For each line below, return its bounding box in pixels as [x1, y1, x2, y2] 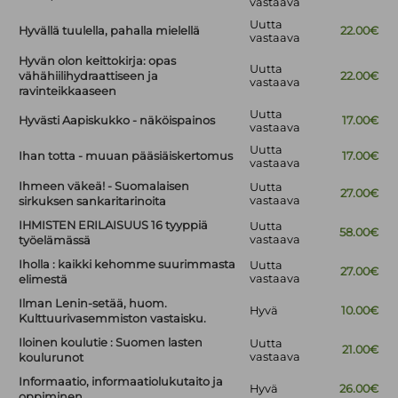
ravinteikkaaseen [19, 84, 117, 99]
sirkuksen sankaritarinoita [19, 195, 167, 209]
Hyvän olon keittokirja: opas [19, 54, 177, 68]
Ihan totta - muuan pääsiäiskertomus [19, 149, 234, 163]
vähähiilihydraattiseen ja [19, 69, 159, 84]
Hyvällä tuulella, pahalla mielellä [19, 24, 201, 38]
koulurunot [19, 351, 84, 365]
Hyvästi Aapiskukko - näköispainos [19, 114, 216, 128]
